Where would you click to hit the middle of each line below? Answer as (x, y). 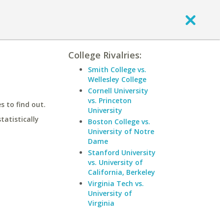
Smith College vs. (117, 69)
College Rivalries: (105, 55)
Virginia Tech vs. (116, 183)
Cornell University (118, 91)
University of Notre (121, 131)
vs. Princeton (110, 100)
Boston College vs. (119, 122)
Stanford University (122, 152)
